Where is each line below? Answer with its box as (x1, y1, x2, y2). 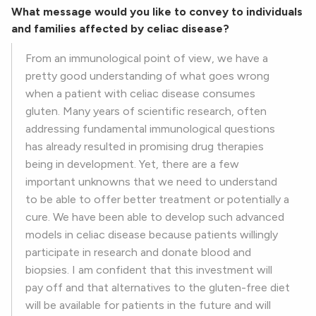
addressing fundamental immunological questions (25, 122, 275, 136)
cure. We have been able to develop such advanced (25, 210, 284, 224)
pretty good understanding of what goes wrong (25, 69, 269, 83)
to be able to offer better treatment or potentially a (25, 193, 289, 207)
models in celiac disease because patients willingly (25, 228, 278, 242)
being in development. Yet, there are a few (25, 157, 239, 171)
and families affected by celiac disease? (11, 22, 229, 36)
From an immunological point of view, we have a (25, 51, 268, 66)
